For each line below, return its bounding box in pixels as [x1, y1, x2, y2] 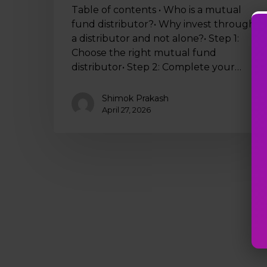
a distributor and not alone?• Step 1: [72, 32, 239, 44]
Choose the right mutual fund [72, 46, 216, 58]
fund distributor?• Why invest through [72, 18, 255, 30]
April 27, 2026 [102, 104, 151, 114]
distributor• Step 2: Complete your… [72, 61, 241, 73]
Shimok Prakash [102, 92, 169, 104]
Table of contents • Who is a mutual [72, 4, 241, 15]
